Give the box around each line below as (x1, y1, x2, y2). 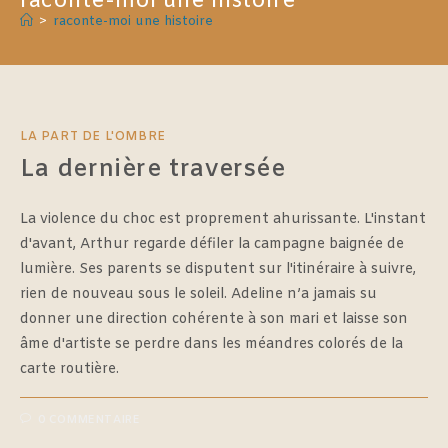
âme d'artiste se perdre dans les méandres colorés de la (20, 334, 403, 354)
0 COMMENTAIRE (37, 412, 141, 427)
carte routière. (20, 359, 119, 379)
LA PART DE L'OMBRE (20, 128, 166, 145)
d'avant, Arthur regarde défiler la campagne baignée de (20, 234, 404, 254)
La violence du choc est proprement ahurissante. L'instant (20, 209, 426, 229)
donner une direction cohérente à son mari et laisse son (20, 309, 408, 329)
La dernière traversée (20, 153, 286, 186)
